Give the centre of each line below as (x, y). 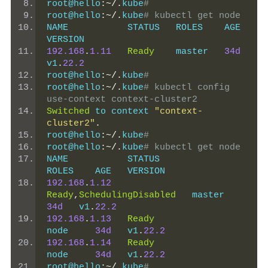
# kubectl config (187, 87)
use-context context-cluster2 (122, 99)
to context (122, 111)
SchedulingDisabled (127, 195)
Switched (68, 111)
